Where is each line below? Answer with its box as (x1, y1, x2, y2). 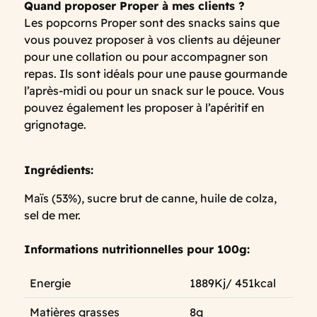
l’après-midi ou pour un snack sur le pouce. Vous (24, 83, 284, 98)
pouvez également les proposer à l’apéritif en (24, 100, 265, 115)
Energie (30, 276, 71, 291)
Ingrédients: (24, 163, 97, 178)
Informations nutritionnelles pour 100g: (24, 242, 257, 257)
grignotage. (24, 117, 86, 132)
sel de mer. (24, 208, 81, 223)
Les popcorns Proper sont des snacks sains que (24, 16, 279, 30)
